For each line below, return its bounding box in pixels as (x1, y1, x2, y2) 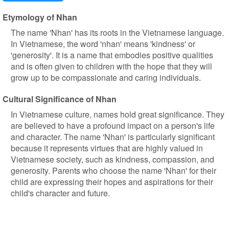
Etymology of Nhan (3, 11, 77, 23)
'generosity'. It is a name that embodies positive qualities (11, 49, 213, 61)
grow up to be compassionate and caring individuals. (11, 72, 201, 83)
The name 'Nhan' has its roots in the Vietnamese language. (11, 27, 224, 38)
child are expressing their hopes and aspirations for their (11, 176, 213, 188)
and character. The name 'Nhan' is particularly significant (11, 131, 215, 143)
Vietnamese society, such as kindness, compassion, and (11, 153, 214, 165)
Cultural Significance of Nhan (3, 93, 117, 105)
